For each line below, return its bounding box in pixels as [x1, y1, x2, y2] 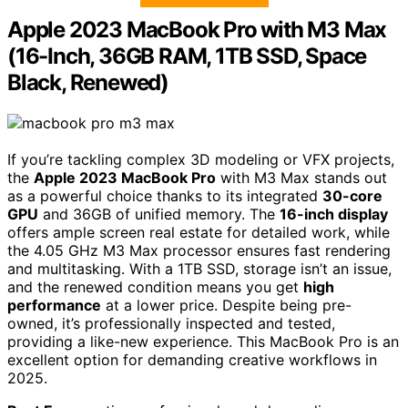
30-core [322, 186, 382, 205]
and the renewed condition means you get [7, 277, 303, 296]
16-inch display [280, 204, 388, 223]
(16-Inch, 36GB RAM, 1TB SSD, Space [7, 42, 367, 69]
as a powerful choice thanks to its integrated [7, 186, 322, 205]
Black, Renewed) [7, 68, 169, 96]
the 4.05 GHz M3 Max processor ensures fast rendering [7, 240, 391, 260]
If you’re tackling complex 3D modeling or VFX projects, [7, 149, 394, 168]
